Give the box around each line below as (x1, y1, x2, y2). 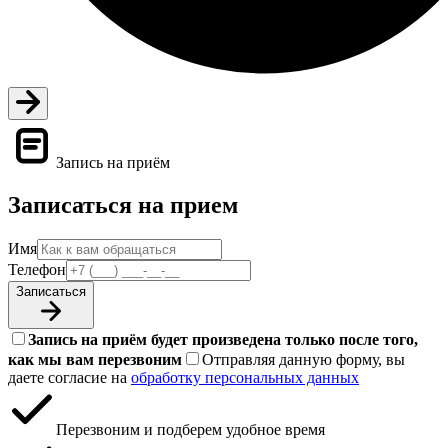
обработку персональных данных (131, 368, 359, 386)
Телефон (8, 260, 66, 278)
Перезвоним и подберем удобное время (56, 420, 325, 438)
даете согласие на (8, 368, 131, 386)
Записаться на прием (8, 191, 238, 218)
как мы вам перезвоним (8, 350, 182, 368)
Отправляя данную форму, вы (202, 350, 405, 368)
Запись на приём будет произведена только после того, (28, 330, 418, 348)
